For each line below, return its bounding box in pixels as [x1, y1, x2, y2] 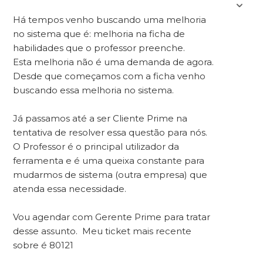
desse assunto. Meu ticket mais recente [13, 225, 192, 237]
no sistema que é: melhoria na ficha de [13, 28, 186, 39]
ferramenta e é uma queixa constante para [13, 155, 205, 166]
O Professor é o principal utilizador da [13, 141, 180, 152]
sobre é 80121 [13, 240, 74, 251]
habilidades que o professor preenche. [13, 42, 186, 53]
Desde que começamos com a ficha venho [13, 70, 206, 82]
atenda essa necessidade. [13, 183, 127, 194]
